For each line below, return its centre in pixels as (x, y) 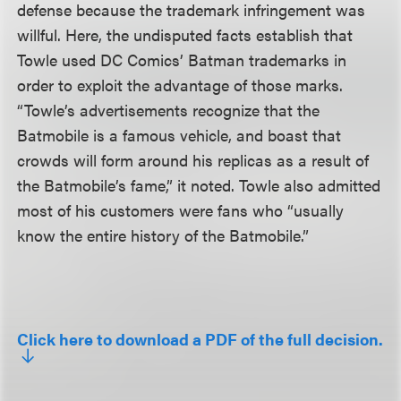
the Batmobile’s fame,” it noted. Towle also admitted (199, 185)
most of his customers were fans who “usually (181, 210)
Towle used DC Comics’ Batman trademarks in (182, 60)
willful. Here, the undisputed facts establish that (185, 34)
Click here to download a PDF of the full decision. (200, 339)
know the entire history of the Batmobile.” (163, 235)
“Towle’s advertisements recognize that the (169, 110)
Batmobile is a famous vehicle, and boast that (179, 135)
